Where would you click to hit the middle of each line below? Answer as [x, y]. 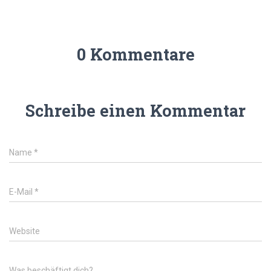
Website [24, 231]
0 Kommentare [135, 54]
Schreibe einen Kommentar [135, 110]
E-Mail [22, 192]
